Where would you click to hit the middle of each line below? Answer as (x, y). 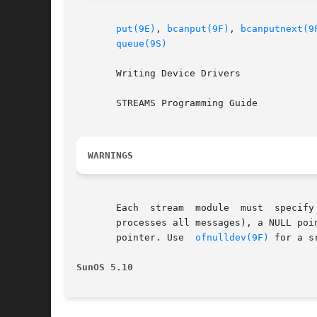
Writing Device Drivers (158, 74)
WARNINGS (110, 156)
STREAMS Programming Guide (167, 103)
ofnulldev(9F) (232, 238)
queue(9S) (142, 44)
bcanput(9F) (198, 29)
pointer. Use (136, 238)
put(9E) (136, 29)
